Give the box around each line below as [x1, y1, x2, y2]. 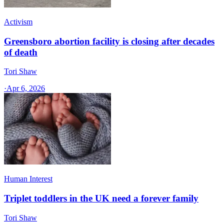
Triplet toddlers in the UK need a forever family [4, 193, 198, 204]
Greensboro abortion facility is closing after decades [4, 35, 214, 46]
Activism [4, 17, 32, 26]
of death [4, 46, 37, 57]
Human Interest [4, 174, 52, 183]
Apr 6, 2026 [6, 84, 45, 93]
